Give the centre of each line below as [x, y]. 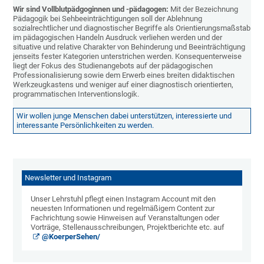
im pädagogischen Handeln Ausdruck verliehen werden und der [118, 37]
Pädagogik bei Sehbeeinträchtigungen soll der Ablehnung [108, 19]
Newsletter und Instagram [68, 178]
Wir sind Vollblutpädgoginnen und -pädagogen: [92, 9]
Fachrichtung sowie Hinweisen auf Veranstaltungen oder [125, 218]
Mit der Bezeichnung [204, 9]
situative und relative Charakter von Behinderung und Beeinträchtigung [129, 47]
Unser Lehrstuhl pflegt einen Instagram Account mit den [123, 199]
